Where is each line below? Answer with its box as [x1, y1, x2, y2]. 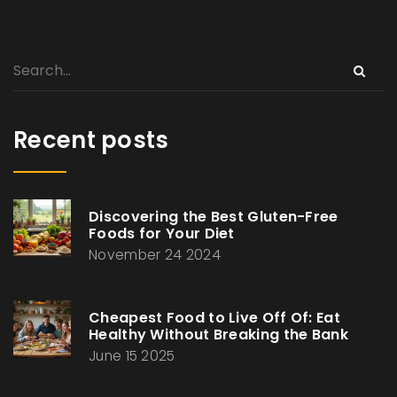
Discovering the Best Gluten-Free [89, 206, 339, 228]
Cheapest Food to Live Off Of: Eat [89, 307, 340, 329]
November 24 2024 [89, 245, 221, 265]
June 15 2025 [89, 346, 175, 366]
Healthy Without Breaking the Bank [89, 324, 348, 346]
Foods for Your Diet [89, 223, 235, 245]
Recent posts [13, 124, 169, 157]
